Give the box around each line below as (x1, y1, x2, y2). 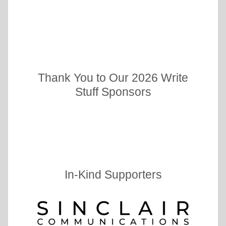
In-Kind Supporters (64, 167, 162, 181)
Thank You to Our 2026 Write (38, 71, 188, 84)
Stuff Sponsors (75, 85, 151, 98)
